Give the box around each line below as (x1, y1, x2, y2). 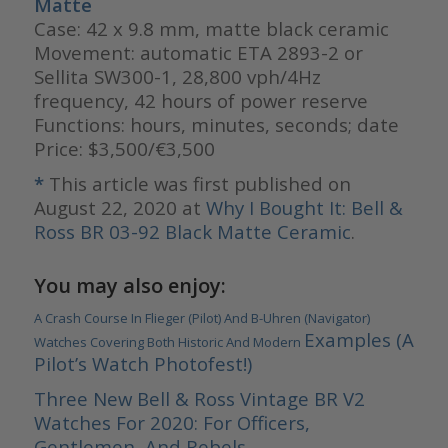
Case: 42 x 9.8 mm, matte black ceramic (33, 16, 389, 42)
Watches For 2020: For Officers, (33, 410, 310, 436)
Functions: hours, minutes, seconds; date (33, 112, 399, 138)
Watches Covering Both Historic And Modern (33, 333, 304, 352)
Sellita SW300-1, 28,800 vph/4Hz (33, 64, 321, 90)
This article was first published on (48, 171, 351, 197)
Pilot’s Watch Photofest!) (33, 351, 252, 377)
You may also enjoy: (33, 272, 226, 300)
